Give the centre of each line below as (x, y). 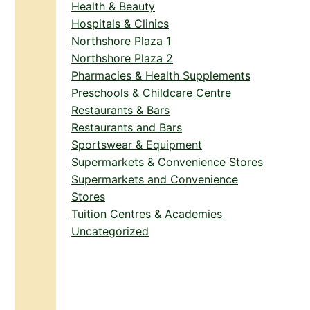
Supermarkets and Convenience (155, 180)
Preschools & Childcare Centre (151, 93)
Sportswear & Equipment (137, 145)
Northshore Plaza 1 (121, 41)
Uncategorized (110, 231)
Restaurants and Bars (127, 128)
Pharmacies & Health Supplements (161, 76)
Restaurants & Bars (120, 110)
